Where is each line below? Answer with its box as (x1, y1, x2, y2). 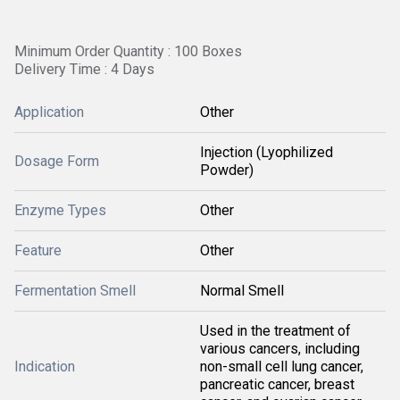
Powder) (200, 162, 254, 179)
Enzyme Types (14, 202, 106, 219)
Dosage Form (14, 153, 99, 170)
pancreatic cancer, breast (200, 376, 354, 393)
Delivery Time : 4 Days (14, 61, 154, 78)
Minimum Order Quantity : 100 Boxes (14, 43, 242, 60)
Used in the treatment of (200, 322, 351, 339)
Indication (14, 358, 75, 375)
